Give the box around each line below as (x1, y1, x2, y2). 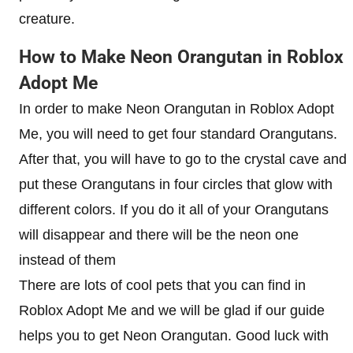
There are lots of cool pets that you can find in (19, 277, 306, 293)
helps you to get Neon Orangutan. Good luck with (19, 327, 329, 344)
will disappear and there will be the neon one (19, 226, 299, 243)
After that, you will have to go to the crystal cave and (19, 150, 347, 167)
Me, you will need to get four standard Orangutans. (19, 125, 337, 142)
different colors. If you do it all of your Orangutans (19, 201, 329, 217)
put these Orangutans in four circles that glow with (19, 176, 333, 192)
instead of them (19, 251, 116, 268)
